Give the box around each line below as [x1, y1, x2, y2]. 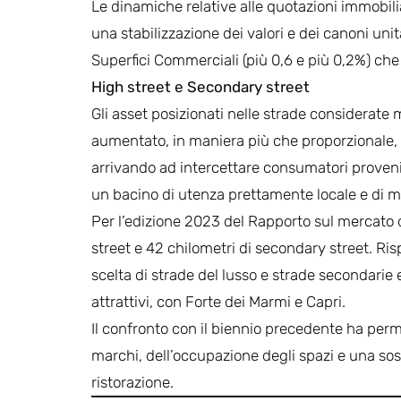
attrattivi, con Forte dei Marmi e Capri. [91, 292, 346, 311]
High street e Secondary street [91, 77, 310, 96]
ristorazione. [91, 372, 174, 391]
